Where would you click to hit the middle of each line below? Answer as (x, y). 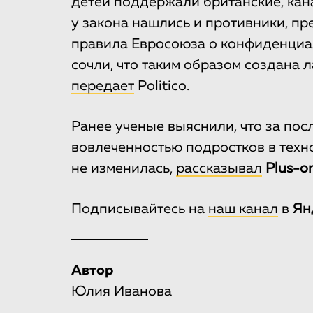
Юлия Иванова (122, 292)
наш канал (243, 209)
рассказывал (219, 169)
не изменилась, (124, 169)
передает (103, 86)
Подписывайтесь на (140, 209)
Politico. (162, 86)
